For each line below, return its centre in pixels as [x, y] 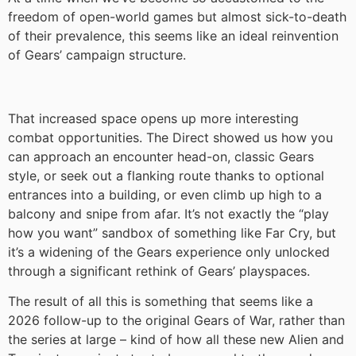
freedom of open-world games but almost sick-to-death [177, 17]
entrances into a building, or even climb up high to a [165, 195]
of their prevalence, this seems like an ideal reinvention [173, 36]
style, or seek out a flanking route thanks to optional [166, 176]
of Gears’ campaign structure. [97, 55]
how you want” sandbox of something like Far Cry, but [172, 233]
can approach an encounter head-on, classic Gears [161, 157]
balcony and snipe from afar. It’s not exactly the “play [168, 214]
